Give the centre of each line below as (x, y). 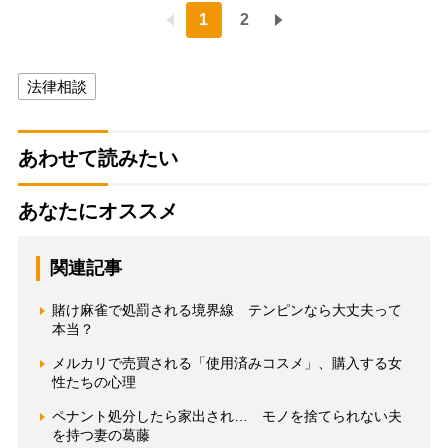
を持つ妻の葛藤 (100, 435)
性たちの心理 (93, 382)
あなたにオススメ (97, 211)
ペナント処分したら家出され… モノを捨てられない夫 (226, 416)
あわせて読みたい (97, 158)
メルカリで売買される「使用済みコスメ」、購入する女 (226, 363)
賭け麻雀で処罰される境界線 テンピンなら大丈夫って (226, 310)
